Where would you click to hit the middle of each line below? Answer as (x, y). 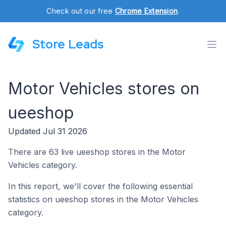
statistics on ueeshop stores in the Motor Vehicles (103, 199)
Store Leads (68, 44)
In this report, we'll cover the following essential (100, 186)
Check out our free (81, 11)
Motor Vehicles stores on (104, 89)
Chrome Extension (146, 11)
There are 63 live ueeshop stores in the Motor (97, 152)
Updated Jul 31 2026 (48, 131)
